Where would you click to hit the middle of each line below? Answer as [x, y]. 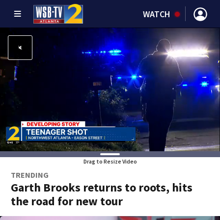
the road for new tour [67, 201]
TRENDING [30, 175]
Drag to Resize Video [110, 161]
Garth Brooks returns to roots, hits [102, 187]
